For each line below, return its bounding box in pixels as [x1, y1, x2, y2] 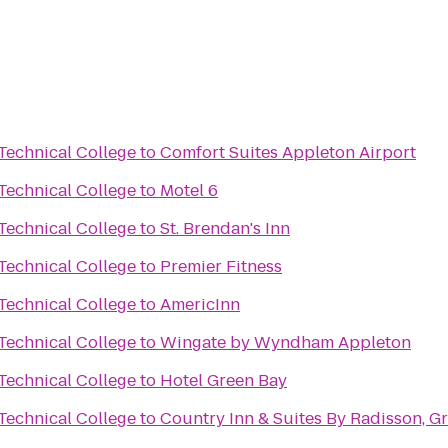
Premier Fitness [160, 255, 282, 278]
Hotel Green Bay [160, 369, 287, 392]
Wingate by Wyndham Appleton [160, 331, 411, 354]
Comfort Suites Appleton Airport [160, 141, 416, 164]
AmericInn [160, 293, 240, 316]
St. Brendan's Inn [160, 217, 290, 240]
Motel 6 [160, 179, 218, 202]
